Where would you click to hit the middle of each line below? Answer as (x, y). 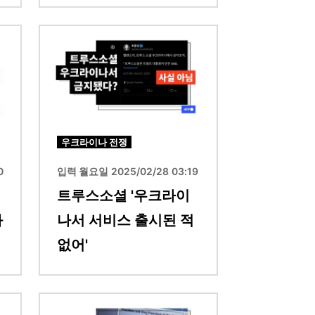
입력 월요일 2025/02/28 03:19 (128, 172)
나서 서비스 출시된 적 (126, 220)
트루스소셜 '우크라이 (123, 196)
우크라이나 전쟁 (94, 142)
